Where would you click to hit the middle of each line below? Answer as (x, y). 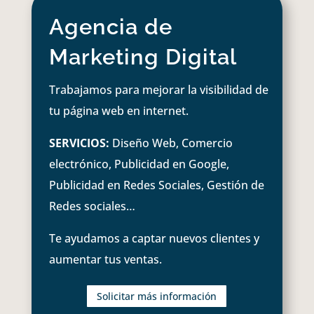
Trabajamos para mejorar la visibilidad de (158, 89)
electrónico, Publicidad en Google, (139, 164)
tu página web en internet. (118, 110)
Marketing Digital (143, 56)
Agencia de (110, 26)
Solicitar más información (157, 296)
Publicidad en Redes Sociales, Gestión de (156, 185)
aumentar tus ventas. (105, 259)
